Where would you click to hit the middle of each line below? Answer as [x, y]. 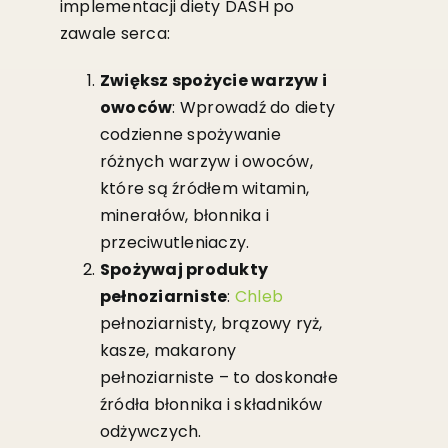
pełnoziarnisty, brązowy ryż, [211, 323]
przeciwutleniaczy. [174, 242]
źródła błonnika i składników [211, 404]
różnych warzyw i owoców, [206, 161]
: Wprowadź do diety [253, 107]
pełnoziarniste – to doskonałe [218, 377]
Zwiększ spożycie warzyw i [213, 80]
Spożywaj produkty [184, 269]
